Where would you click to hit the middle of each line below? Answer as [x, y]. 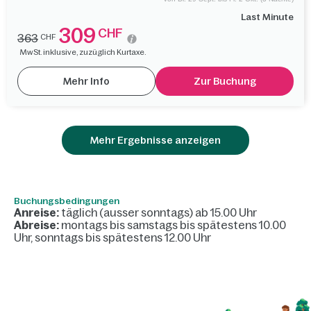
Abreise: [36, 225]
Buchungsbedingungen [67, 201]
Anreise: [36, 212]
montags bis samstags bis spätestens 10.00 [173, 225]
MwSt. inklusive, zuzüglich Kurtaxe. [83, 52]
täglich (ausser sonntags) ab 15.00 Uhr [158, 212]
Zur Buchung [225, 81]
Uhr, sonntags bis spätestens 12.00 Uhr [112, 237]
